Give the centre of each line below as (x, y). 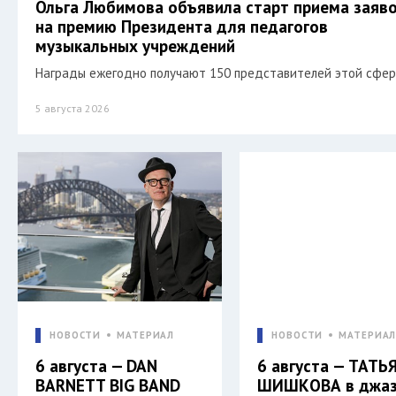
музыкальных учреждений (135, 46)
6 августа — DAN (96, 366)
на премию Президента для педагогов (182, 26)
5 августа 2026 (72, 108)
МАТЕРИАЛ (146, 335)
